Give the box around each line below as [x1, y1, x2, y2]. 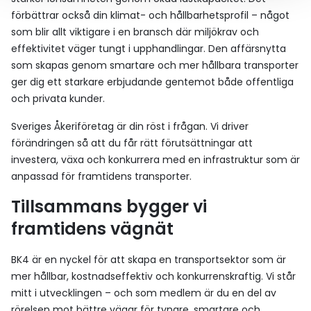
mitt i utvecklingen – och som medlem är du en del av [11, 286, 276, 300]
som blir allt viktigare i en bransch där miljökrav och [11, 25, 259, 39]
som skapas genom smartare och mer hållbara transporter [11, 58, 299, 72]
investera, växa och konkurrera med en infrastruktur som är [11, 153, 300, 167]
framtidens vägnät [11, 217, 174, 240]
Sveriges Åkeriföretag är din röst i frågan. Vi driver [11, 119, 249, 133]
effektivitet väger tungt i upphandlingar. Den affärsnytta [11, 42, 286, 56]
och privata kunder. [11, 92, 105, 106]
